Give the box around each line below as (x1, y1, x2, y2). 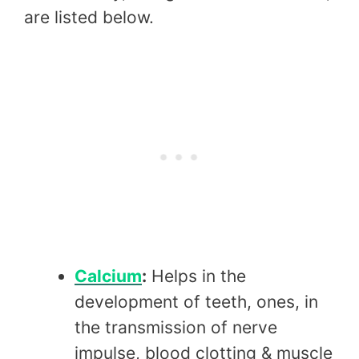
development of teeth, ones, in (75, 292, 318, 313)
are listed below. (24, 6, 154, 27)
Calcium (75, 266, 142, 287)
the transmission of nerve (75, 317, 277, 338)
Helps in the (147, 266, 246, 287)
